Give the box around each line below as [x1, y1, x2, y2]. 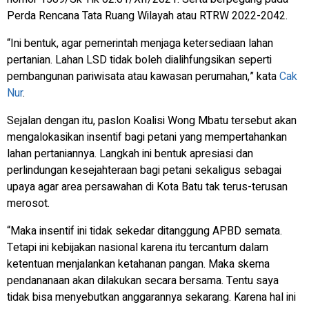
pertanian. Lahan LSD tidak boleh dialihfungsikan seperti [7, 51, 272, 68]
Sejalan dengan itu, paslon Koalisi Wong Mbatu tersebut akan [7, 112, 297, 129]
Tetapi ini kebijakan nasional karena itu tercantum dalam [7, 239, 268, 256]
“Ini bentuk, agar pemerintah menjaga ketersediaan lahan [7, 34, 273, 52]
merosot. [7, 195, 50, 212]
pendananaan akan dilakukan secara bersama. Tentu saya [7, 272, 279, 289]
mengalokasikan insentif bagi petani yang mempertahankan [7, 128, 287, 146]
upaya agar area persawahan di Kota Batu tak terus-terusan [7, 178, 288, 195]
